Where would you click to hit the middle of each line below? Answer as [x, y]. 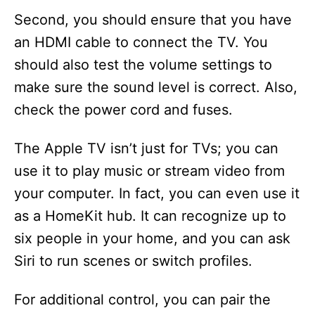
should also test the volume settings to [143, 65]
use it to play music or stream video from [149, 171]
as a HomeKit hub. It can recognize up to [150, 216]
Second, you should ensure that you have [153, 20]
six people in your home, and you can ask [152, 238]
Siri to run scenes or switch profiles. [133, 261]
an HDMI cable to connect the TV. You [141, 42]
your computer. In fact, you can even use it [157, 193]
